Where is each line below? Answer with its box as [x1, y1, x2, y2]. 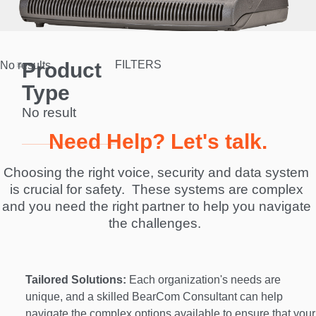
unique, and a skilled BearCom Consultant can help [25, 291, 283, 303]
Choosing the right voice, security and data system [4, 165, 309, 181]
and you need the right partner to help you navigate [1, 199, 311, 214]
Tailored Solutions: [25, 274, 126, 286]
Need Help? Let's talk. [49, 130, 267, 154]
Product [22, 59, 102, 83]
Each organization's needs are [126, 274, 281, 286]
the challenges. [108, 216, 208, 231]
